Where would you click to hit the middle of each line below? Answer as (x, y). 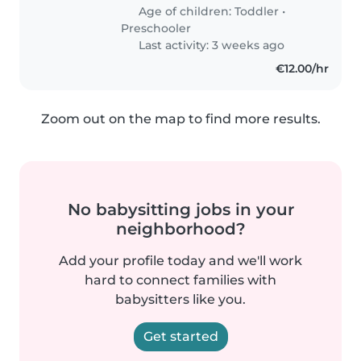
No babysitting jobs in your (180, 209)
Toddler (257, 11)
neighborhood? (180, 228)
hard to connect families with (180, 280)
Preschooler (156, 28)
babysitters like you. (180, 299)
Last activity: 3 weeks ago (210, 45)
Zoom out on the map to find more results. (180, 118)
